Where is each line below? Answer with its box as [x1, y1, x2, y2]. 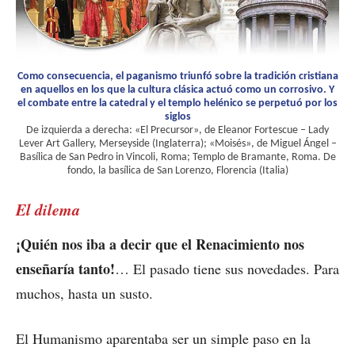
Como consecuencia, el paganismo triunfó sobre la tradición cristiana [17, 71, 338, 83]
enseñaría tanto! [16, 258, 115, 280]
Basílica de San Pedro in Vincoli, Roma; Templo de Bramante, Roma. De [19, 151, 336, 164]
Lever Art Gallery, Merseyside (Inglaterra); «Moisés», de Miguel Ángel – [18, 138, 337, 151]
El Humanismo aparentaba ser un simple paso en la [16, 329, 311, 349]
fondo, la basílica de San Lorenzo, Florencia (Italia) [67, 165, 288, 177]
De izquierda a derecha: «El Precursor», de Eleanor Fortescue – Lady [26, 124, 329, 137]
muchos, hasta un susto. [16, 284, 153, 303]
